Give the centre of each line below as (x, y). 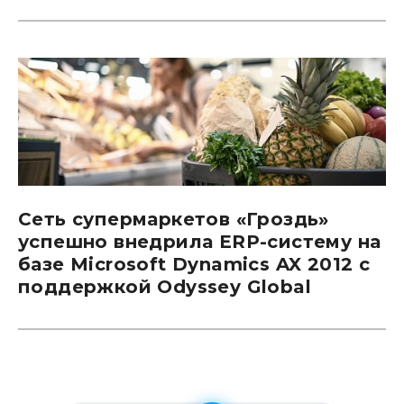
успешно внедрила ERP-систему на (200, 241)
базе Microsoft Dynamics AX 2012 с (194, 264)
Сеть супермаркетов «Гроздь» (174, 219)
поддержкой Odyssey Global (165, 286)
